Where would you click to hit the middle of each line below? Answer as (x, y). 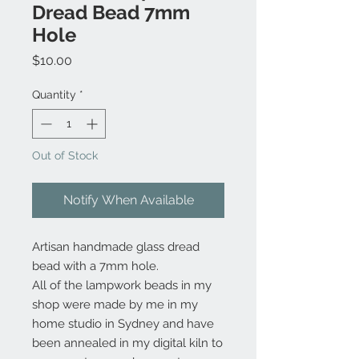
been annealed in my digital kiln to (127, 343)
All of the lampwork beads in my (122, 285)
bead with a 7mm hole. (95, 266)
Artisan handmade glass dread (116, 247)
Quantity (54, 95)
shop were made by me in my (115, 305)
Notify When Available (128, 200)
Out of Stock (65, 155)
